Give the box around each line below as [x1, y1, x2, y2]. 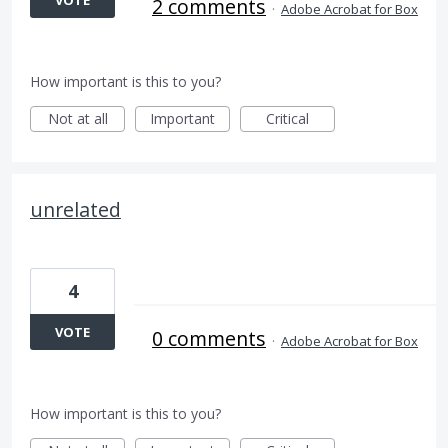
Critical [266, 109, 309, 128]
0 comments [152, 325, 266, 352]
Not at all [47, 109, 108, 128]
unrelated [30, 196, 121, 223]
